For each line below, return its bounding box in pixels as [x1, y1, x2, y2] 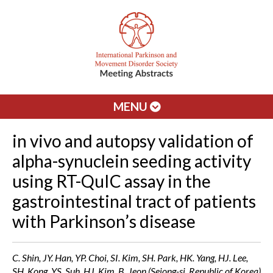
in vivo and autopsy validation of [12, 130, 253, 151]
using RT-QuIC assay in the [12, 171, 211, 191]
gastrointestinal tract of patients [12, 191, 256, 211]
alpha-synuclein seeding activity [12, 151, 251, 171]
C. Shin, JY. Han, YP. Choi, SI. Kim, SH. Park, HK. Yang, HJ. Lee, [12, 252, 248, 263]
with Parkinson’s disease [12, 211, 196, 232]
